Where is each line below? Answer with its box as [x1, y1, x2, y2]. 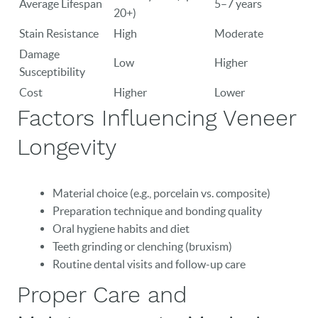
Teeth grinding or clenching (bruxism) [53, 240, 232, 253]
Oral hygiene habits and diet [53, 222, 190, 235]
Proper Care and [17, 281, 187, 308]
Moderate [214, 27, 263, 40]
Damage [19, 48, 60, 60]
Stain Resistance [19, 27, 99, 40]
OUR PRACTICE [14, 305, 85, 315]
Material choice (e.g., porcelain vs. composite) [53, 187, 270, 199]
